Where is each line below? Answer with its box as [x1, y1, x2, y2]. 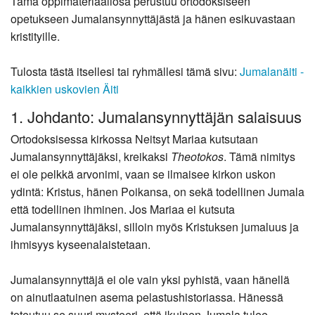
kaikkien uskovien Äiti [11, 80, 119, 97]
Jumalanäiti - [240, 63, 304, 79]
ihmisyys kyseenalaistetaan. [11, 236, 150, 253]
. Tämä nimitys [224, 148, 295, 165]
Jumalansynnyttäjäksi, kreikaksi [11, 148, 171, 165]
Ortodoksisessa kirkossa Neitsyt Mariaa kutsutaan [11, 131, 258, 148]
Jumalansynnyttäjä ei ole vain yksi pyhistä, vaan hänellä [11, 271, 290, 288]
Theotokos [171, 148, 224, 165]
